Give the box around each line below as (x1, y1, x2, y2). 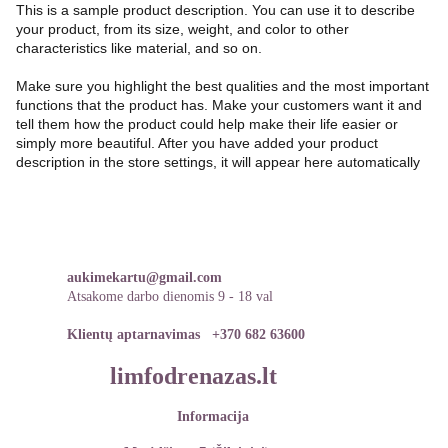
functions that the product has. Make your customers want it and (16, 97, 422, 113)
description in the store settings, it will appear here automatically (16, 154, 420, 170)
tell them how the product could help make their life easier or (16, 116, 398, 132)
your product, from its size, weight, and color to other (16, 21, 349, 37)
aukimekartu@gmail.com (66, 270, 222, 285)
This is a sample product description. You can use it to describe (16, 2, 415, 18)
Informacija (176, 409, 249, 424)
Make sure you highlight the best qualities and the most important (16, 78, 429, 94)
